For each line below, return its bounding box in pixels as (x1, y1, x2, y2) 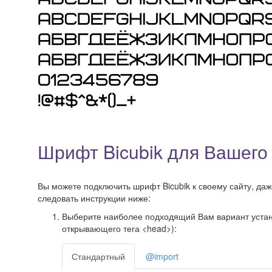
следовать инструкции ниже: (38, 192, 151, 204)
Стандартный (72, 250, 125, 262)
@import (146, 250, 178, 262)
